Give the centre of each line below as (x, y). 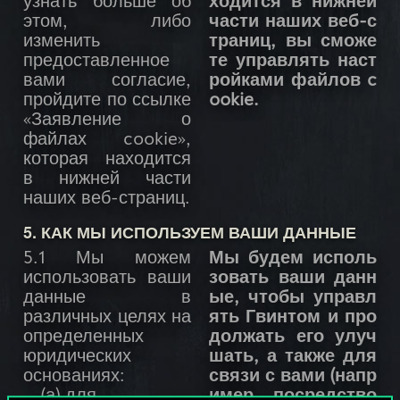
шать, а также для (293, 358)
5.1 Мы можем (107, 259)
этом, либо (107, 23)
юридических (77, 358)
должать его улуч (293, 338)
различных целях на (107, 318)
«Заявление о (107, 121)
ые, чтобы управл (293, 299)
